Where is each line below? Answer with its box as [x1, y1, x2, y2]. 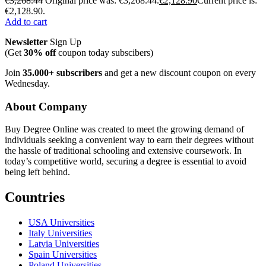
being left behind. [5, 167, 70, 178]
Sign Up [47, 36, 81, 47]
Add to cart [5, 16, 47, 27]
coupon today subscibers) [56, 47, 153, 58]
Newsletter [5, 36, 47, 47]
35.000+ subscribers [23, 67, 102, 78]
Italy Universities [28, 228, 92, 239]
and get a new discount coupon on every [102, 67, 256, 78]
